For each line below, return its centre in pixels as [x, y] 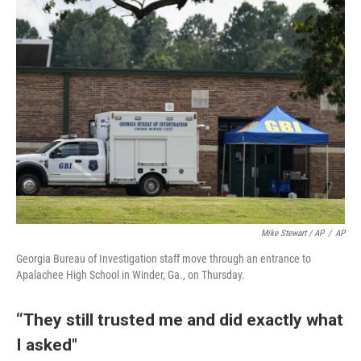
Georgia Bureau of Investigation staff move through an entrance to [164, 258]
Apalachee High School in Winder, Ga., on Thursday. [131, 274]
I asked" [47, 344]
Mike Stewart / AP [293, 233]
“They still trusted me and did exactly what [180, 319]
